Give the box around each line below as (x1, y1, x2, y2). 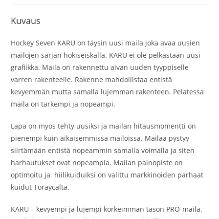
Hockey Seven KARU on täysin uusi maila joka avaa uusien (11, 38, 200, 47)
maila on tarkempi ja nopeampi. (11, 99, 116, 109)
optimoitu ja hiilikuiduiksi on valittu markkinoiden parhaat (11, 170, 204, 179)
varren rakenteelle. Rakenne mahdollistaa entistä (11, 74, 173, 84)
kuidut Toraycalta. (11, 182, 70, 192)
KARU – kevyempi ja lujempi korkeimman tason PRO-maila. (11, 204, 203, 214)
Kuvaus (11, 14, 41, 26)
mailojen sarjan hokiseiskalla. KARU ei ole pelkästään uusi (11, 50, 201, 60)
